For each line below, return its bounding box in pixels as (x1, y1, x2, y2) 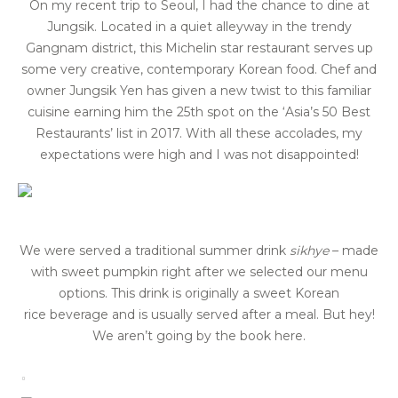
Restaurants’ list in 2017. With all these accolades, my (36, 124, 362, 141)
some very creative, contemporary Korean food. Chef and (21, 60, 377, 77)
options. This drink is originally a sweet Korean (59, 284, 339, 301)
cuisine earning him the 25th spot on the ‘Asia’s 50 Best (28, 103, 370, 120)
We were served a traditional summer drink (20, 242, 290, 259)
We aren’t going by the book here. (92, 327, 306, 344)
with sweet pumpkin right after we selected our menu (30, 263, 368, 280)
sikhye (290, 242, 329, 259)
